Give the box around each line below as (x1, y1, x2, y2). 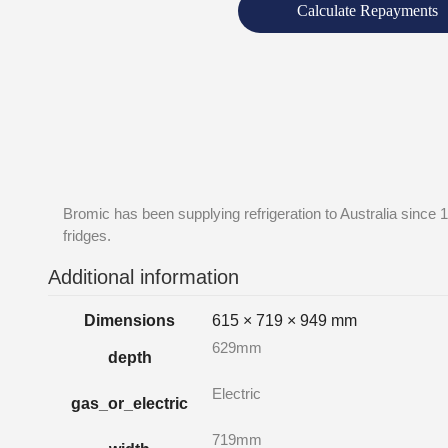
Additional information (48, 265, 239, 288)
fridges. (63, 227, 111, 244)
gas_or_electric (71, 394, 188, 412)
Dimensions (84, 311, 175, 329)
